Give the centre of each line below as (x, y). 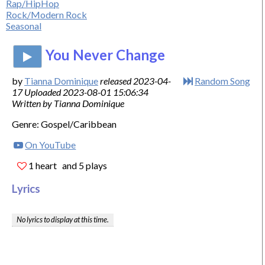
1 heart (43, 166)
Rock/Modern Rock (46, 15)
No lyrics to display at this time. (63, 220)
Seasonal (24, 26)
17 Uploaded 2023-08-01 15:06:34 (80, 92)
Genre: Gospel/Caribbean (64, 124)
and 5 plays (84, 166)
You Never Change (105, 55)
